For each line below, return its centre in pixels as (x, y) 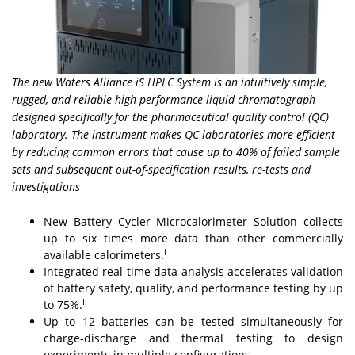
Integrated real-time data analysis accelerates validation (193, 272)
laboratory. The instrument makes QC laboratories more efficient (174, 135)
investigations (46, 187)
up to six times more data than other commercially (193, 239)
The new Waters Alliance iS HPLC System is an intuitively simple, (170, 82)
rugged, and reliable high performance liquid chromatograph (164, 100)
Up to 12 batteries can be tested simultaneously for (193, 322)
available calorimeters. (104, 255)
